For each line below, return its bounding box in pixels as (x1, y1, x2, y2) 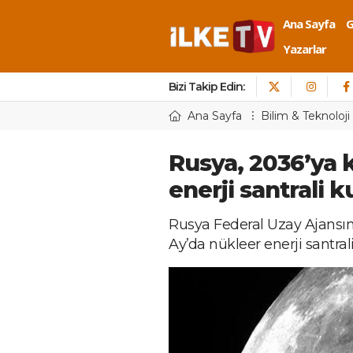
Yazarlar (283, 41, 326, 57)
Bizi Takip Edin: (169, 80, 244, 94)
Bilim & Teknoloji (261, 109, 350, 123)
